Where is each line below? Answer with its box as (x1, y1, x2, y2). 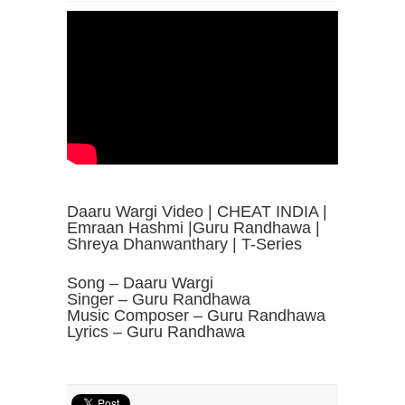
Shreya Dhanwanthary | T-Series (67, 235, 302, 253)
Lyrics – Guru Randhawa (67, 323, 245, 341)
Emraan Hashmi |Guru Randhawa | (67, 219, 320, 237)
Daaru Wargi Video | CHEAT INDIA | (67, 202, 327, 221)
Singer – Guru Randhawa (67, 290, 250, 308)
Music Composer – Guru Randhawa (67, 306, 325, 325)
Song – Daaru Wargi (67, 274, 213, 292)
